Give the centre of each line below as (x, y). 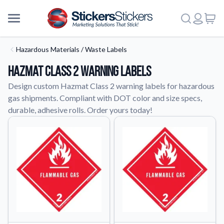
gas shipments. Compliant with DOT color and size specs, (105, 98)
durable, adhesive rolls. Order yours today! (80, 110)
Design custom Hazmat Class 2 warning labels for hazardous (111, 86)
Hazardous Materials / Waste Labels (71, 49)
